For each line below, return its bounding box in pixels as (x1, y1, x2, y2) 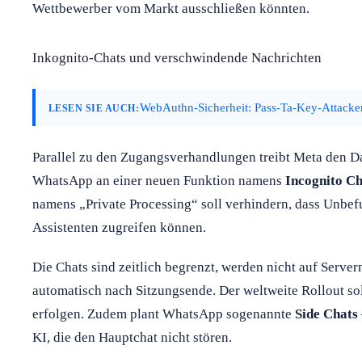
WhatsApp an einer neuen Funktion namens (32, 172, 285, 188)
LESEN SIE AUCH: (48, 102, 140, 114)
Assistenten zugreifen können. (32, 219, 206, 235)
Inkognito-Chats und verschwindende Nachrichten (32, 49, 322, 65)
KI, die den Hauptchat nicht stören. (32, 329, 232, 345)
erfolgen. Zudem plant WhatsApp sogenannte (32, 305, 295, 322)
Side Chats (295, 305, 358, 322)
